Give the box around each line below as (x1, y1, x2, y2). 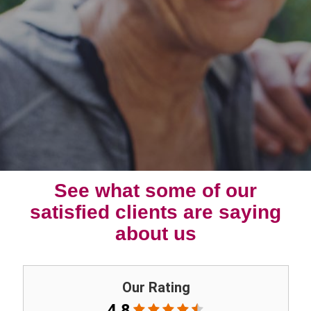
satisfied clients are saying (30, 200, 281, 223)
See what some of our (54, 178, 257, 201)
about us (115, 221, 196, 244)
